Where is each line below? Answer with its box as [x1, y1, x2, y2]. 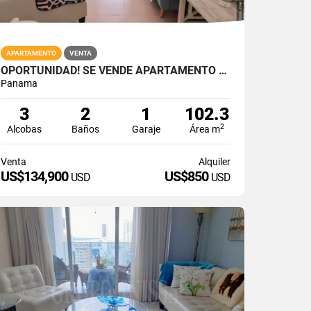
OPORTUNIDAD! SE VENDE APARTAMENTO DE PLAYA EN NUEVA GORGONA [219, 63, 228, 77]
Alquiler [198, 155, 230, 167]
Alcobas [7, 123, 42, 135]
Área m [190, 123, 221, 135]
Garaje [131, 123, 160, 135]
